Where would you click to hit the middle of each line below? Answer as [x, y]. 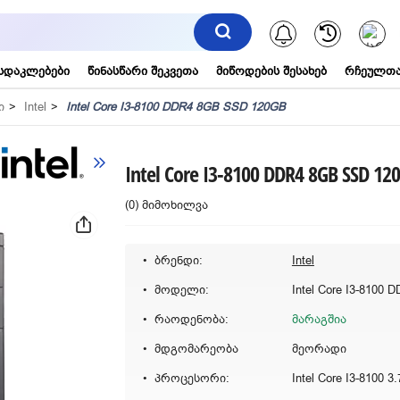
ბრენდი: [178, 260]
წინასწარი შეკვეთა [143, 71]
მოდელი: [181, 290]
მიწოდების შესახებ [272, 71]
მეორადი [319, 349]
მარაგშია [319, 319]
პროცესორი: [192, 378]
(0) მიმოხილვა [166, 205]
